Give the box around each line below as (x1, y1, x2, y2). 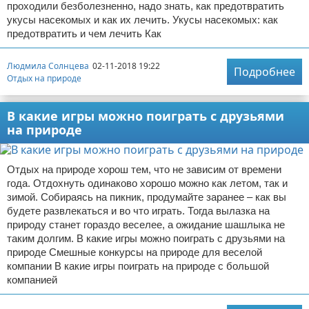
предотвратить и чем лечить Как (7, 28, 161, 39)
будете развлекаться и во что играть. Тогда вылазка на (7, 205, 270, 217)
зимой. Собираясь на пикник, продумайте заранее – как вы (7, 191, 286, 203)
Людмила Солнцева (7, 59, 89, 72)
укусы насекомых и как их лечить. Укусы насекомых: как (7, 14, 278, 26)
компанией (7, 274, 57, 286)
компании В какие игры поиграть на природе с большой (7, 260, 269, 272)
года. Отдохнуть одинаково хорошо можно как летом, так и (7, 177, 288, 189)
